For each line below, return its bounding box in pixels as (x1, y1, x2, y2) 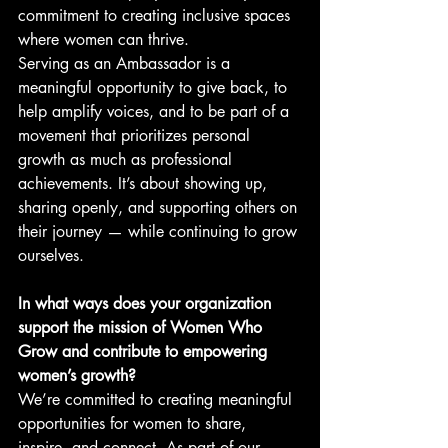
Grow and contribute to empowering (18, 340, 272, 362)
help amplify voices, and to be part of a (18, 100, 294, 122)
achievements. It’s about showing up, (18, 172, 272, 194)
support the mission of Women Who (18, 316, 267, 338)
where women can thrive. (18, 28, 189, 50)
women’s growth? (18, 364, 136, 386)
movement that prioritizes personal (18, 124, 255, 146)
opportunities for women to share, (18, 412, 251, 434)
